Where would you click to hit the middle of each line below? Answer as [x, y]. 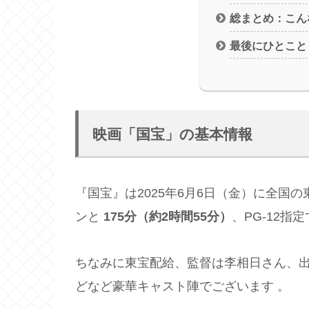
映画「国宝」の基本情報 [172, 134]
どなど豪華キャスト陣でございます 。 [182, 286]
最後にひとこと [269, 46]
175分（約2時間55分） [168, 217]
